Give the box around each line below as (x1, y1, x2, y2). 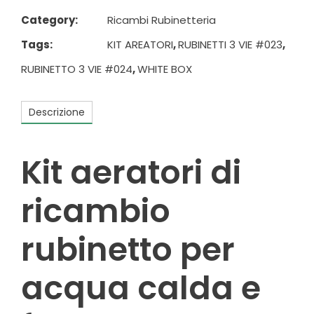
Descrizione (29, 105, 85, 120)
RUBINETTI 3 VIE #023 (178, 37, 282, 53)
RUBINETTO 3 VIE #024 (21, 62, 132, 77)
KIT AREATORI (107, 37, 173, 53)
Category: (21, 13, 78, 28)
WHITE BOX (137, 62, 192, 77)
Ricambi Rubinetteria (107, 13, 216, 28)
